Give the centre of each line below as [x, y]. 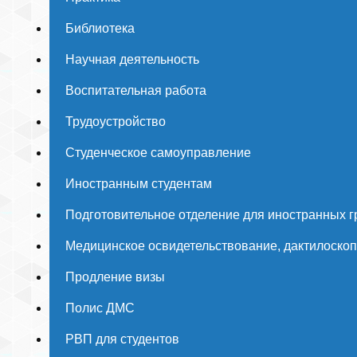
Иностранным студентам [139, 184]
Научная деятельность [132, 59]
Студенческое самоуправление [158, 153]
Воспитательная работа [136, 90]
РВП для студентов [122, 339]
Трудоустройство [116, 122]
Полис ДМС [100, 308]
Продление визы [115, 277]
